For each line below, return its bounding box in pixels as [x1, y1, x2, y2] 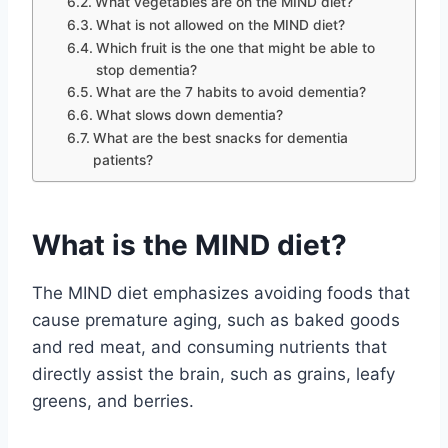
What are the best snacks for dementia [92, 129, 348, 146]
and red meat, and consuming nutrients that [32, 336, 387, 357]
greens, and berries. [32, 390, 194, 411]
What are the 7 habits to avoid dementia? [95, 83, 366, 100]
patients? [92, 151, 153, 168]
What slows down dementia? [95, 106, 283, 123]
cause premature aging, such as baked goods [32, 309, 400, 330]
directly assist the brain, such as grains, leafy [32, 363, 395, 384]
